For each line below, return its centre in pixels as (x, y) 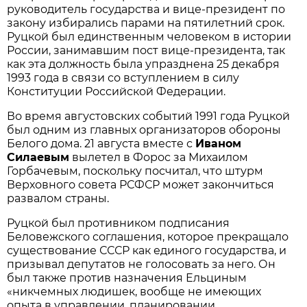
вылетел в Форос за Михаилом (159, 157)
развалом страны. (58, 198)
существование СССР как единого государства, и (147, 250)
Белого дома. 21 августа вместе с (101, 143)
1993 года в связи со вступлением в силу (123, 77)
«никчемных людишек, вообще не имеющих (134, 291)
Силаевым (38, 157)
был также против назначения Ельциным (127, 278)
